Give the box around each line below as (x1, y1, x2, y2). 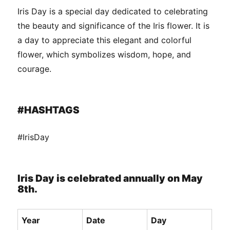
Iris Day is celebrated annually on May (17, 172, 203, 185)
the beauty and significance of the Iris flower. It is (17, 21, 210, 31)
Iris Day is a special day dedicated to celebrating (17, 6, 208, 17)
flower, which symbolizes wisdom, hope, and (17, 49, 191, 60)
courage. (17, 64, 52, 74)
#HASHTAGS (17, 104, 80, 117)
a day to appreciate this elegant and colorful (17, 35, 192, 46)
